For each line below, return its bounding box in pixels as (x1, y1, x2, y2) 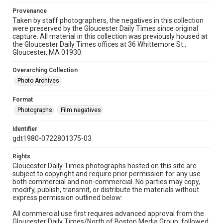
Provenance (12, 7, 47, 14)
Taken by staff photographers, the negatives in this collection (12, 16, 204, 24)
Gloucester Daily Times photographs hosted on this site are (12, 162, 197, 170)
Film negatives (61, 107, 101, 113)
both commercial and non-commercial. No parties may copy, (12, 178, 200, 186)
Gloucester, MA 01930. (12, 48, 83, 56)
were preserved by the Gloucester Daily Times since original (12, 24, 198, 32)
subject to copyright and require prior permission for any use (12, 170, 201, 178)
